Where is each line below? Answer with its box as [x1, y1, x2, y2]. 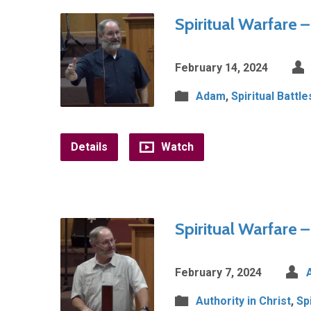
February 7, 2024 [175, 266, 262, 279]
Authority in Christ [196, 294, 291, 308]
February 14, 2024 [175, 61, 268, 74]
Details [71, 140, 108, 153]
